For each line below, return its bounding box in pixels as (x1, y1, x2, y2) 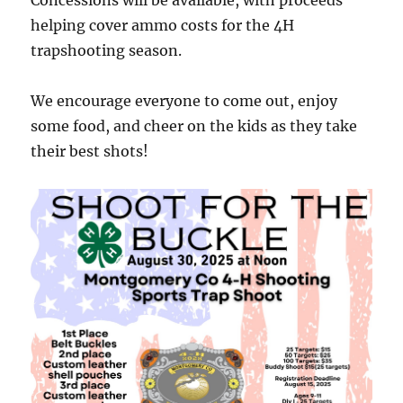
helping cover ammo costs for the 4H (31, 16, 295, 35)
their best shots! (31, 142, 149, 161)
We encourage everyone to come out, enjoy (31, 92, 338, 111)
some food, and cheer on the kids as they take (31, 117, 358, 136)
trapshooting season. (31, 41, 183, 60)
